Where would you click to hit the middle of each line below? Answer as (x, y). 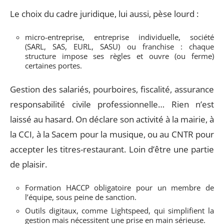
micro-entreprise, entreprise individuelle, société (119, 37)
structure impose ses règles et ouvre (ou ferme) (119, 56)
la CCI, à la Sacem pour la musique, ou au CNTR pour (112, 134)
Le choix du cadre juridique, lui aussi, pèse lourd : (104, 13)
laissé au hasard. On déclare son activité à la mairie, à (112, 119)
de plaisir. (28, 164)
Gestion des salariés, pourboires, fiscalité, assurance (112, 89)
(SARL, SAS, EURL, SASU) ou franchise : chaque (119, 46)
